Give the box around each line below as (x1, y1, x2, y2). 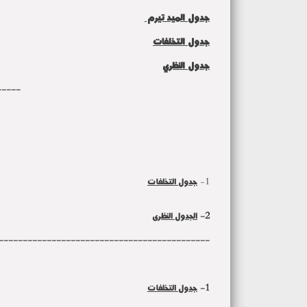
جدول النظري (162, 57, 210, 73)
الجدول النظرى (152, 208, 197, 223)
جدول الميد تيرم (145, 9, 210, 25)
